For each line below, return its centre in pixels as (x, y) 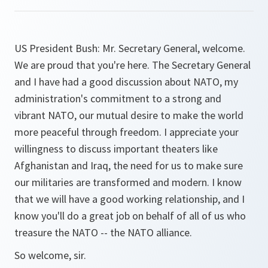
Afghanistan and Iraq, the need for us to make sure (129, 165)
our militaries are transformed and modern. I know (128, 182)
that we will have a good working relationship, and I (130, 199)
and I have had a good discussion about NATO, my (126, 82)
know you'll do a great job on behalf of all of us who (130, 216)
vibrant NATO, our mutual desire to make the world (129, 115)
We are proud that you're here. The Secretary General (133, 65)
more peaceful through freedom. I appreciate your (127, 132)
